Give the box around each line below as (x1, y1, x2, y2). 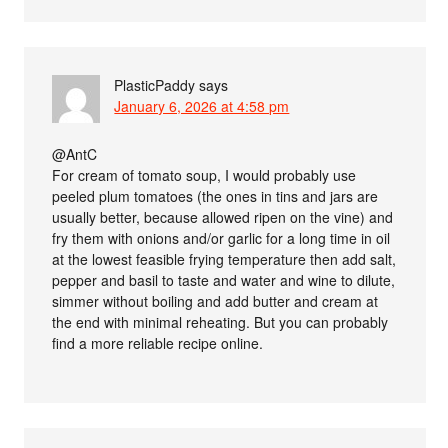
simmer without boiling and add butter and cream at (52, 290, 379, 311)
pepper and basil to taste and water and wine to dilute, (52, 269, 396, 290)
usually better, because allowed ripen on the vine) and (52, 206, 394, 227)
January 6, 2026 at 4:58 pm (114, 95, 290, 116)
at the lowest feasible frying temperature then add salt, (52, 248, 397, 269)
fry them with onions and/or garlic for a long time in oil (52, 227, 391, 248)
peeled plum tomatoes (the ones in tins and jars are (52, 185, 379, 206)
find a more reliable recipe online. (52, 332, 264, 353)
